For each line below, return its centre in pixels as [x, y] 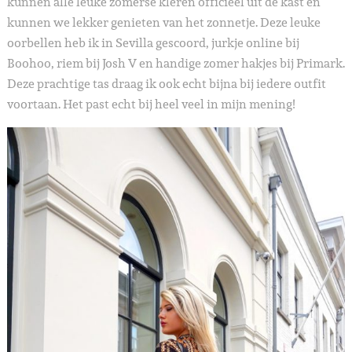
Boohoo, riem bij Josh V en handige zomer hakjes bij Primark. [176, 64]
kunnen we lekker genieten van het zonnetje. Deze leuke [163, 23]
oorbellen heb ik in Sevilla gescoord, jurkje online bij [153, 43]
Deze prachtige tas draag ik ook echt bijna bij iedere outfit [166, 84]
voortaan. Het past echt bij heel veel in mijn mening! [151, 104]
